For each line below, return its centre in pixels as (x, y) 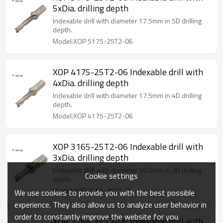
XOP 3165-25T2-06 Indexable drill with (128, 147)
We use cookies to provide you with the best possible (105, 192)
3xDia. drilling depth (91, 158)
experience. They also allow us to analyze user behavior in (111, 204)
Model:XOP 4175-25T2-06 (93, 116)
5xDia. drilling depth (91, 8)
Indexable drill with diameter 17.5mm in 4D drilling (127, 95)
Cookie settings (111, 175)
